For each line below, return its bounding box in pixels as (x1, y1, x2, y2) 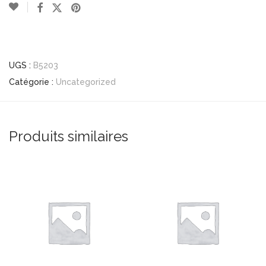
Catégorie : (9, 77, 56, 87)
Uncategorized (56, 77, 116, 87)
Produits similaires (9, 128, 128, 145)
